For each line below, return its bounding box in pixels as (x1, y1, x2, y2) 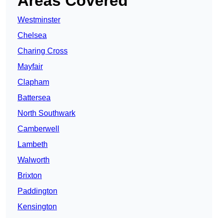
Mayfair (18, 62, 43, 71)
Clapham (18, 78, 49, 87)
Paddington (18, 187, 57, 196)
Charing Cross (18, 47, 68, 55)
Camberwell (18, 125, 59, 133)
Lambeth (18, 140, 48, 149)
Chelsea (18, 31, 47, 40)
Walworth (18, 156, 50, 164)
